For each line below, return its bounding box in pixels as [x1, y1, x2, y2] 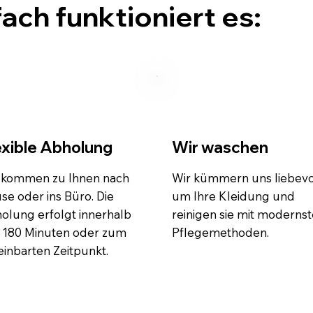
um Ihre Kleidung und [171, 188, 295, 203]
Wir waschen [171, 136, 268, 157]
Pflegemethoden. [171, 224, 269, 240]
